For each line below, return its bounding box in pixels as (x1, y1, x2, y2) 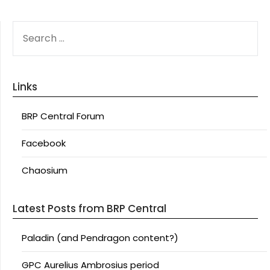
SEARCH (12, 21, 46, 34)
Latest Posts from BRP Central (13, 201, 166, 216)
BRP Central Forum (22, 110, 104, 122)
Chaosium (22, 164, 67, 177)
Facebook (22, 137, 66, 149)
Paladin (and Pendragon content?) (22, 231, 178, 244)
